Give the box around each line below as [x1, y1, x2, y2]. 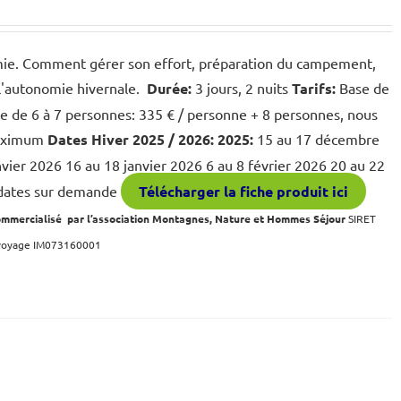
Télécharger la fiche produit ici [139, 182, 349, 200]
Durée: [143, 79, 192, 98]
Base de [336, 79, 390, 97]
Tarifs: [292, 79, 337, 98]
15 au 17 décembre [253, 130, 380, 148]
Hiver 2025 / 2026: [91, 130, 215, 149]
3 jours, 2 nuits [192, 79, 293, 97]
